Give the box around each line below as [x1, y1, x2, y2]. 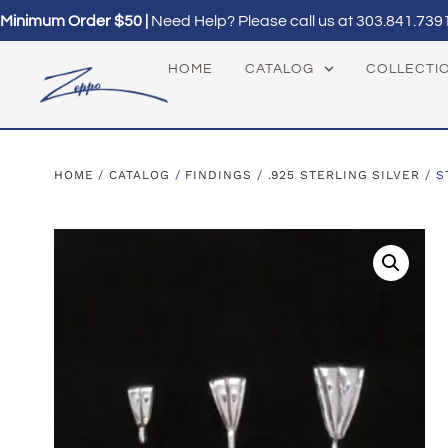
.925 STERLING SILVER [267, 168, 420, 183]
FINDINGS [185, 168, 252, 183]
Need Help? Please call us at [151, 13, 356, 29]
